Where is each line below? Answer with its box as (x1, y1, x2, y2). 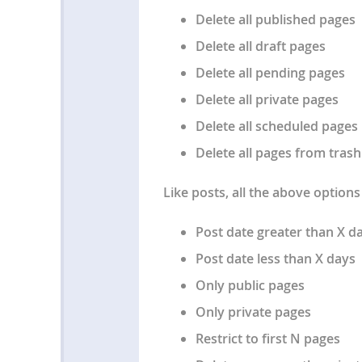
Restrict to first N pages (195, 330, 340, 348)
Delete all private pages (195, 90, 339, 109)
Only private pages (195, 303, 311, 322)
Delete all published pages (195, 11, 356, 29)
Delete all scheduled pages (195, 117, 358, 136)
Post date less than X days (195, 250, 356, 268)
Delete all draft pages (195, 37, 326, 56)
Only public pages (195, 276, 305, 295)
